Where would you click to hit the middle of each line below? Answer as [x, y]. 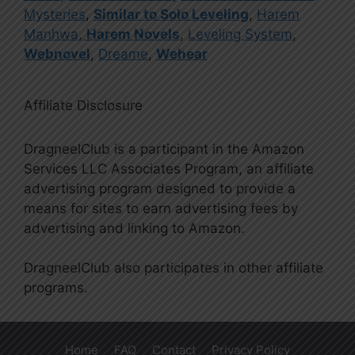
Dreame [123, 53]
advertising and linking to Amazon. [134, 228]
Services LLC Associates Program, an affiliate [169, 168]
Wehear [182, 53]
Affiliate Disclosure [83, 105]
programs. [56, 287]
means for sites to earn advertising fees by [161, 208]
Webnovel [57, 53]
